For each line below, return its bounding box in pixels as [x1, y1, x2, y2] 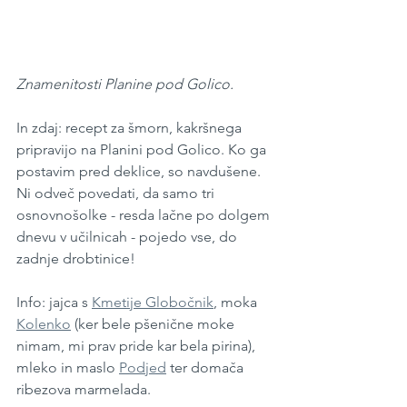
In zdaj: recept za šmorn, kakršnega [16, 118, 245, 136]
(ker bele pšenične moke [71, 314, 238, 333]
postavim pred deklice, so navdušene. [16, 162, 264, 180]
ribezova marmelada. [16, 380, 151, 398]
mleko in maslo [16, 358, 119, 376]
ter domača [166, 358, 247, 376]
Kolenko [16, 314, 71, 333]
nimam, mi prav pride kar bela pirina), [16, 336, 259, 354]
